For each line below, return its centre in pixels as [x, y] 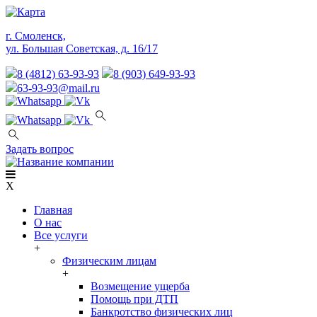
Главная [53, 210]
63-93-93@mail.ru [58, 88]
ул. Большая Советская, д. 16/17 [82, 48]
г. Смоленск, [36, 36]
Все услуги [61, 235]
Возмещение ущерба [140, 286]
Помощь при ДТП [134, 299]
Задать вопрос [40, 149]
